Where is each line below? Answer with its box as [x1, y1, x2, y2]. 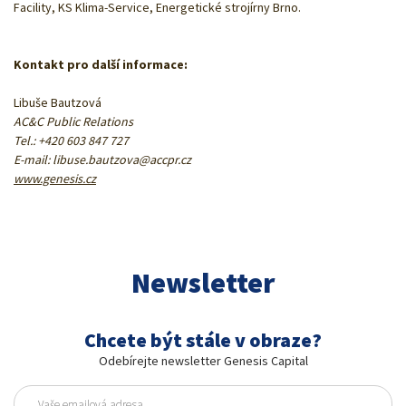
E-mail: [14, 150, 53, 168]
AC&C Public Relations [14, 112, 133, 130]
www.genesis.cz [14, 169, 96, 187]
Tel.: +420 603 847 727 [14, 131, 129, 149]
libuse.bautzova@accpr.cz [53, 150, 191, 168]
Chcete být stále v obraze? [84, 327, 322, 353]
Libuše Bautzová [14, 93, 101, 111]
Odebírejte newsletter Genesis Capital [98, 353, 308, 370]
